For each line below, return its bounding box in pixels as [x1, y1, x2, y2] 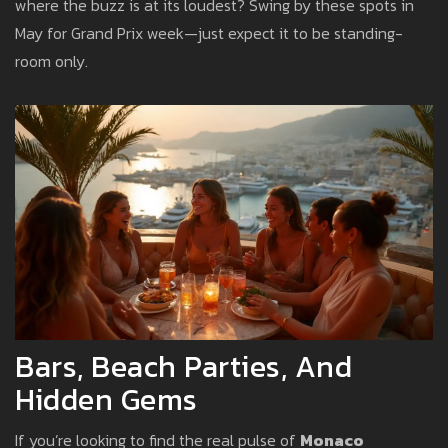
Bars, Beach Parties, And [15, 344, 352, 390]
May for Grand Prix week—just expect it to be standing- [15, 21, 403, 46]
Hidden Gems [15, 377, 198, 423]
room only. [15, 49, 88, 74]
